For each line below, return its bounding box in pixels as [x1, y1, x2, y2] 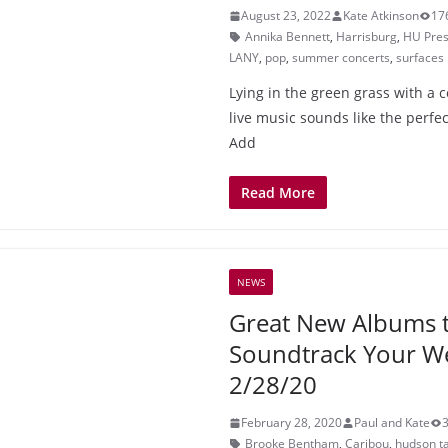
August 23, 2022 [241, 7, 331, 24]
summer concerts [292, 49, 390, 66]
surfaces [396, 49, 444, 66]
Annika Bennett [245, 28, 330, 45]
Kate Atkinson [343, 7, 419, 24]
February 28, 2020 [241, 414, 342, 431]
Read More [241, 183, 315, 202]
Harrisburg [336, 28, 397, 45]
